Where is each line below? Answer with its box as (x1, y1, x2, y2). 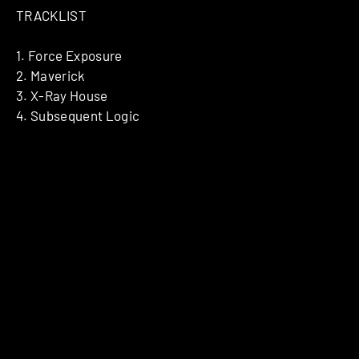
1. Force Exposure (16, 47, 123, 64)
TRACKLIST (16, 6, 87, 23)
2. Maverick (16, 67, 86, 84)
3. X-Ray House (16, 87, 108, 104)
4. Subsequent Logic (16, 107, 140, 124)
